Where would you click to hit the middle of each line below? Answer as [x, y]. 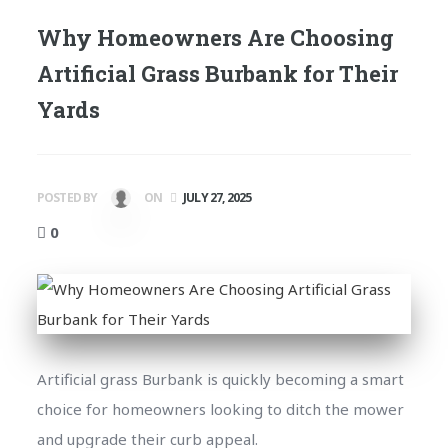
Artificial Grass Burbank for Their [217, 73]
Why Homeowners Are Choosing [215, 37]
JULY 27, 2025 [217, 197]
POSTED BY [68, 197]
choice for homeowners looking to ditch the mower [220, 408]
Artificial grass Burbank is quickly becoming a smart [220, 378]
